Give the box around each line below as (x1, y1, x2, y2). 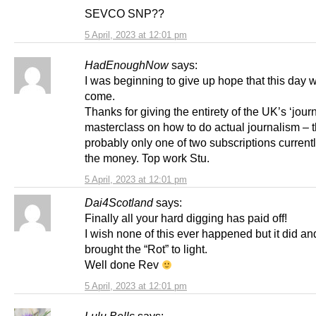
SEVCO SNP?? (85, 7, 164, 20)
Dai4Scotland (85, 196, 153, 209)
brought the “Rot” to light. (85, 243, 207, 256)
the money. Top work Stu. (85, 152, 209, 165)
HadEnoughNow (85, 59, 169, 72)
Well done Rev (85, 258, 162, 272)
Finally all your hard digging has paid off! (85, 212, 287, 225)
